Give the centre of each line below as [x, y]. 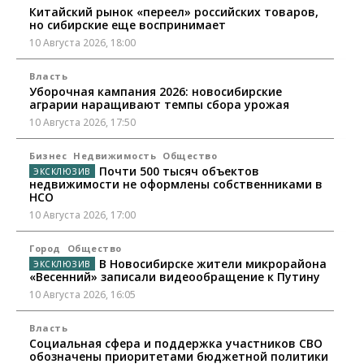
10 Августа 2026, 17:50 [82, 123]
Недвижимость [115, 156]
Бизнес [48, 156]
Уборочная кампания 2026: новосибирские [156, 92]
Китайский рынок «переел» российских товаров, [174, 12]
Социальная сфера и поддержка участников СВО [176, 344]
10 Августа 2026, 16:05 [82, 295]
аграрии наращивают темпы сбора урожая [159, 105]
